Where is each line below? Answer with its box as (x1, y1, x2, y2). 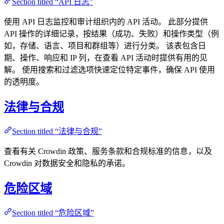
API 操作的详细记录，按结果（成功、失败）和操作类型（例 (4, 29, 219, 38)
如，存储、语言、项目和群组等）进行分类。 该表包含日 (4, 41, 206, 50)
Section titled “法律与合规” (12, 126, 102, 135)
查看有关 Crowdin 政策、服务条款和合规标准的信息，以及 (4, 146, 212, 155)
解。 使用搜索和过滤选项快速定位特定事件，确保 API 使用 (4, 65, 215, 74)
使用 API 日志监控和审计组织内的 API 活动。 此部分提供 (4, 17, 208, 26)
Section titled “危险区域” (12, 208, 94, 217)
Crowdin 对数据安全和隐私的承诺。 (4, 158, 130, 167)
